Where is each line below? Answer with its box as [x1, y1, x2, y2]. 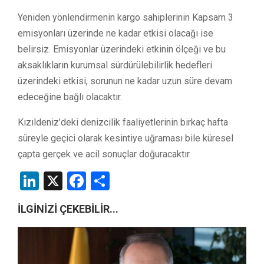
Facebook [86, 169, 164, 192]
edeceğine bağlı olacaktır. [18, 91, 122, 103]
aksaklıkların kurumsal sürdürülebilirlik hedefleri [18, 59, 212, 71]
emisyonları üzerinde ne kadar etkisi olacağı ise [18, 27, 213, 39]
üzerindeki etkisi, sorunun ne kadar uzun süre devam [18, 75, 232, 87]
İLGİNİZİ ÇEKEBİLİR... [18, 202, 118, 215]
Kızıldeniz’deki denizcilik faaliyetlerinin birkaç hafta [18, 116, 228, 128]
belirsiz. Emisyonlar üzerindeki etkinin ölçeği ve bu [18, 43, 226, 55]
